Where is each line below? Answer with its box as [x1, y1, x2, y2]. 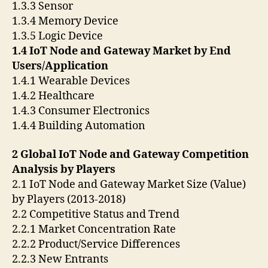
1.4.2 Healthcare [12, 89, 97, 103]
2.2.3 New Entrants [12, 252, 111, 266]
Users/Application [12, 59, 111, 74]
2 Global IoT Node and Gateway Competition [12, 147, 249, 162]
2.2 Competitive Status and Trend [12, 207, 182, 221]
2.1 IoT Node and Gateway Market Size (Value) [12, 177, 246, 191]
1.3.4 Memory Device [12, 14, 121, 29]
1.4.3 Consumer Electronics [12, 104, 152, 118]
